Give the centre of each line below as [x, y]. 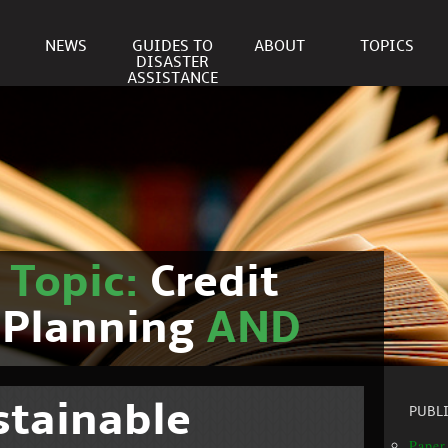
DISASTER [172, 62]
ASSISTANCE [172, 78]
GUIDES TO [172, 46]
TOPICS [386, 46]
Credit [214, 284]
